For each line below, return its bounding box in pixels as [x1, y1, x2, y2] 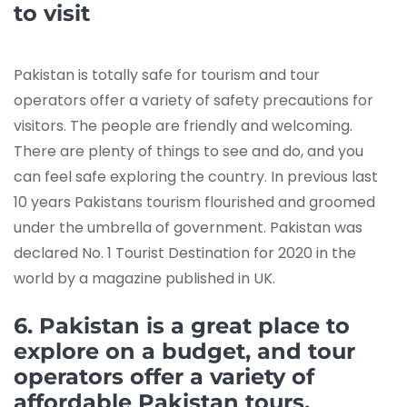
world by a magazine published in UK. [14, 267, 275, 289]
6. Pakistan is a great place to [14, 312, 350, 339]
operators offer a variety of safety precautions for [14, 89, 373, 111]
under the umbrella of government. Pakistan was [14, 216, 362, 238]
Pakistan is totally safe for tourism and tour [14, 64, 320, 85]
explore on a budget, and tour [14, 337, 355, 364]
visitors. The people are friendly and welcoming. [14, 114, 352, 136]
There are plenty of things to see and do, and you [14, 140, 363, 162]
